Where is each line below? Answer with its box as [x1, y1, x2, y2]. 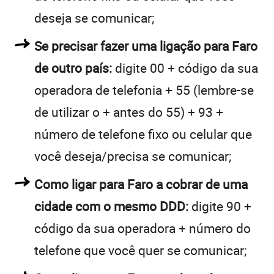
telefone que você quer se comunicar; [34, 241, 246, 259]
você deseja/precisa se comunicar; [34, 147, 231, 165]
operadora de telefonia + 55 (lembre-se [34, 81, 254, 98]
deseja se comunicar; [34, 9, 154, 26]
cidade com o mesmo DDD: [34, 197, 188, 215]
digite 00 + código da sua [112, 59, 258, 76]
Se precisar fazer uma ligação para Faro [34, 37, 257, 54]
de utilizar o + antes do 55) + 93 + [34, 103, 223, 120]
